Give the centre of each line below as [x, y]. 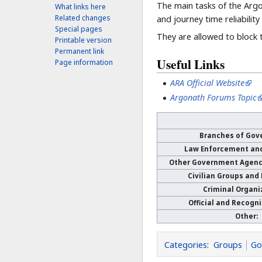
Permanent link [80, 51]
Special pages [79, 29]
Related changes [83, 18]
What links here [81, 7]
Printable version [84, 40]
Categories [186, 245]
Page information [84, 63]
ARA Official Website [208, 83]
